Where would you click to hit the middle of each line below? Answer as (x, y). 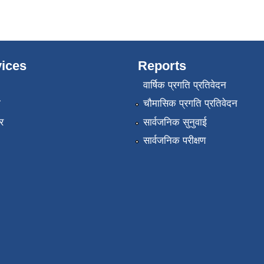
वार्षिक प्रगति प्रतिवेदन (184, 85)
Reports (162, 65)
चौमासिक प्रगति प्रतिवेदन (190, 104)
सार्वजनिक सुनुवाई (175, 122)
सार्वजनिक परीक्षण (174, 141)
